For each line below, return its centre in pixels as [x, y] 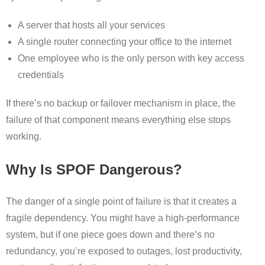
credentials [41, 75]
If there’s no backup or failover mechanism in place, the [121, 104]
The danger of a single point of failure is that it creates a [121, 202]
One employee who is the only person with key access [131, 59]
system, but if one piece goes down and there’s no [110, 235]
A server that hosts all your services [91, 25]
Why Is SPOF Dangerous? [94, 170]
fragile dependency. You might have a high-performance [123, 218]
